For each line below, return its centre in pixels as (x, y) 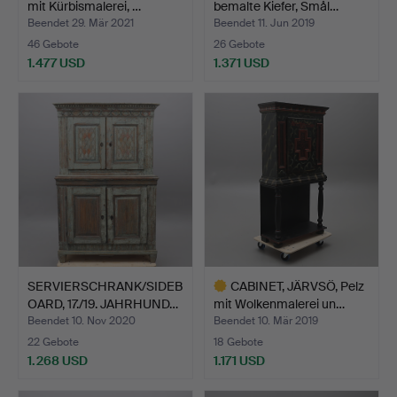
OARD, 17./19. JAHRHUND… (103, 304)
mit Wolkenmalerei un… (279, 304)
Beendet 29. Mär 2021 (81, 23)
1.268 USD (58, 360)
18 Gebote (238, 342)
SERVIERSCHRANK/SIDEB (105, 286)
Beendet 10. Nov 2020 (82, 320)
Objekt (222, 106)
